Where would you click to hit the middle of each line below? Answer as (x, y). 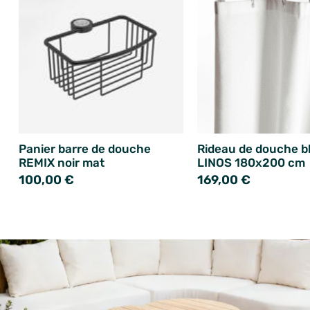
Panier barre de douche (84, 149)
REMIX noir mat (61, 163)
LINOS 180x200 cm (251, 163)
